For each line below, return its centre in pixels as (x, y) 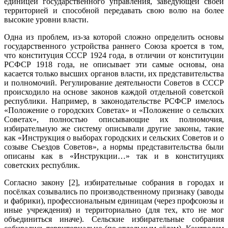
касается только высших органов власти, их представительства (114, 74)
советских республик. (42, 165)
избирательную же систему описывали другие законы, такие (114, 129)
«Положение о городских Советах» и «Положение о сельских (114, 110)
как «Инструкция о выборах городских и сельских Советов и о (114, 138)
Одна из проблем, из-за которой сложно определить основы (114, 37)
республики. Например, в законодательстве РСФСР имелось (114, 101)
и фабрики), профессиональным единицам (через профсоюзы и (114, 201)
